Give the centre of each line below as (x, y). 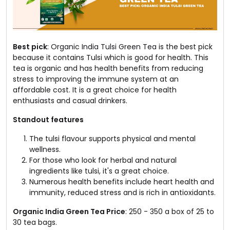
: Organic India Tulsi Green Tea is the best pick (130, 46)
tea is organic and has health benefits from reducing (108, 68)
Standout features (48, 119)
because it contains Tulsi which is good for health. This (111, 57)
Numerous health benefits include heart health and (122, 181)
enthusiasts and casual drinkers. (70, 100)
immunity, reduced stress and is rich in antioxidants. (122, 192)
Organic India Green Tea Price (69, 211)
